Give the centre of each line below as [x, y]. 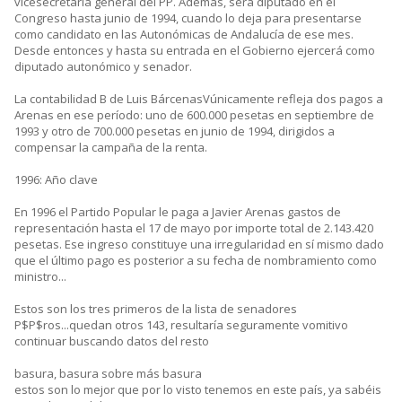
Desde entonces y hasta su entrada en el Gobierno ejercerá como [195, 51]
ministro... [40, 277]
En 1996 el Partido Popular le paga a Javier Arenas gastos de [178, 212]
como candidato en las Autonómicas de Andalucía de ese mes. [184, 35]
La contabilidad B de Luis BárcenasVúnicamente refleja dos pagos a [199, 99]
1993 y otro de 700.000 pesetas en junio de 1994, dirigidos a [175, 131]
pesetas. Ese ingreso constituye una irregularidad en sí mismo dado [199, 245]
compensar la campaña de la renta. [111, 148]
